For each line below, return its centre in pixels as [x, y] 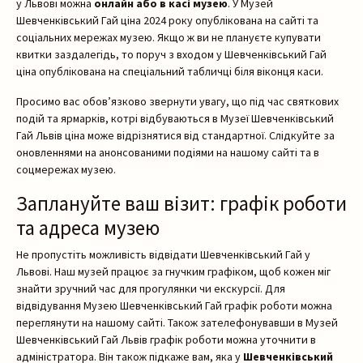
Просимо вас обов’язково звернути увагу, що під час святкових [177, 102]
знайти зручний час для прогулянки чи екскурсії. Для [151, 289]
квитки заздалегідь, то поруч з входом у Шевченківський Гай [171, 55]
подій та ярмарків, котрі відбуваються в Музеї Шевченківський [175, 119]
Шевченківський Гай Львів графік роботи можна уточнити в [166, 340]
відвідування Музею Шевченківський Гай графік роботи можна [174, 306]
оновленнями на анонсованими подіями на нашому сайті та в [168, 153]
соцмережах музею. [66, 170]
